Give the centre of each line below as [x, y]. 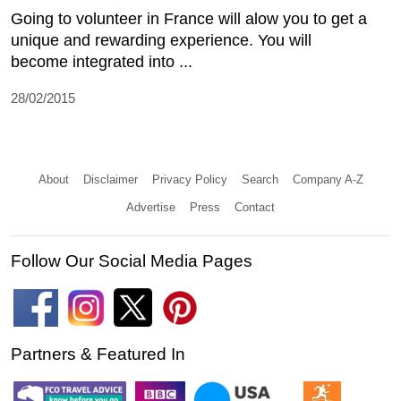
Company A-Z [328, 180]
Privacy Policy [189, 180]
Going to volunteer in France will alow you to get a [189, 19]
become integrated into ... [102, 62]
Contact [255, 208]
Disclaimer [110, 180]
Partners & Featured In [98, 354]
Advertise [151, 208]
